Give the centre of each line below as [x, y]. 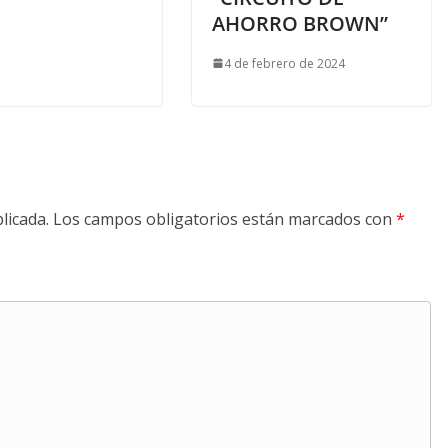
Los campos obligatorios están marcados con [224, 218]
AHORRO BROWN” [300, 23]
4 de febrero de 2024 [284, 63]
